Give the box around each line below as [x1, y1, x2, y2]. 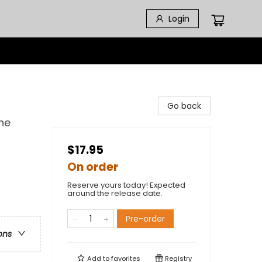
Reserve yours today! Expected [67, 180, 185, 191]
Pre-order [126, 213, 165, 225]
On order [67, 159, 118, 175]
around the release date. [67, 188, 163, 199]
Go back [167, 100, 201, 112]
